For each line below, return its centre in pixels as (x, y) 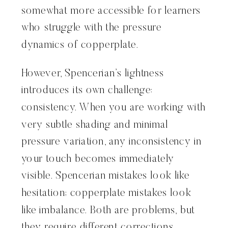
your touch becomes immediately (98, 159)
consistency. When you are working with (113, 108)
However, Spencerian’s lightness (93, 74)
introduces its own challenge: (87, 91)
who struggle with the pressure (92, 28)
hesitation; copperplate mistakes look (107, 193)
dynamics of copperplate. (80, 45)
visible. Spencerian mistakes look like (106, 176)
